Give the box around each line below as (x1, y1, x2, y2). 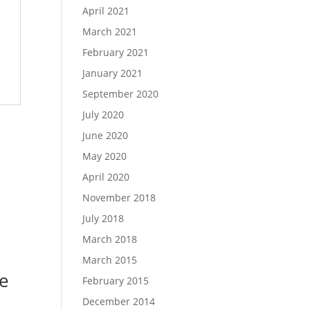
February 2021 (82, 46, 149, 59)
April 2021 (82, 4, 130, 17)
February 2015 (82, 274, 149, 287)
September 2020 (82, 87, 159, 100)
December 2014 (82, 295, 156, 308)
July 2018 (82, 212, 125, 225)
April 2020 (82, 170, 130, 183)
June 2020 (82, 129, 129, 142)
